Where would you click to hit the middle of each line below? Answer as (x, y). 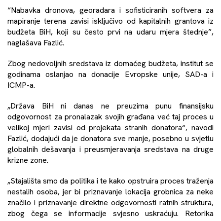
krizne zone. (28, 160)
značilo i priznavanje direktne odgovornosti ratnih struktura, (110, 202)
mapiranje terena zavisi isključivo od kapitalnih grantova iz (110, 21)
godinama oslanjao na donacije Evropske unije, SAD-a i (110, 74)
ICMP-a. (21, 85)
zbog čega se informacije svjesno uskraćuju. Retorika (110, 213)
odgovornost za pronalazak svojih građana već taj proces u (110, 116)
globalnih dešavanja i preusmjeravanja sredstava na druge (110, 149)
